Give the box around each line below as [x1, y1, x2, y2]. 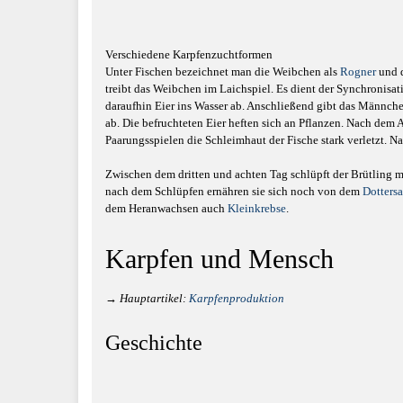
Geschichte [105, 331, 202, 354]
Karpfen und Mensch [105, 244, 334, 273]
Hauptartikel [120, 291, 183, 305]
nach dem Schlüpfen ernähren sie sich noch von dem [105, 184, 363, 198]
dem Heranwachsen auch [105, 201, 228, 215]
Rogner [340, 64, 376, 78]
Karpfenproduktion [189, 291, 284, 305]
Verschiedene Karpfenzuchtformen [105, 47, 273, 61]
